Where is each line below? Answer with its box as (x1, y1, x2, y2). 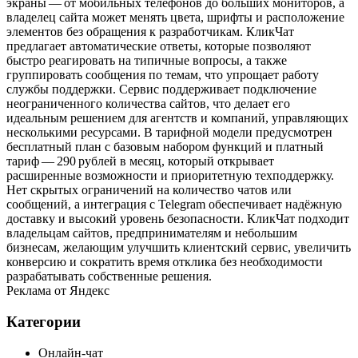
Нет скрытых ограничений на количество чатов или (6, 183, 292, 197)
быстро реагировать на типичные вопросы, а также (6, 54, 287, 68)
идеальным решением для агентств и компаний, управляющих (6, 111, 348, 125)
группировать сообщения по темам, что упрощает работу (6, 68, 319, 82)
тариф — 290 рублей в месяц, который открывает (6, 154, 274, 169)
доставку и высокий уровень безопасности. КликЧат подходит (6, 212, 349, 226)
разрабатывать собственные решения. (6, 269, 212, 284)
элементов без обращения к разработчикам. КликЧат (6, 25, 294, 39)
